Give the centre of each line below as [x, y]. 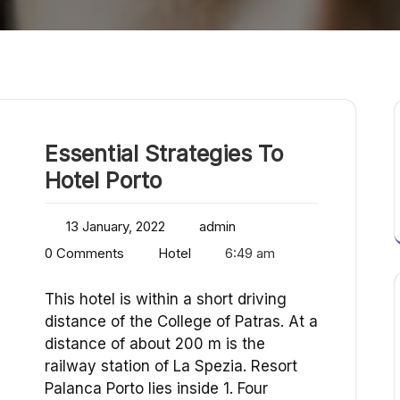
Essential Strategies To [164, 154]
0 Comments [84, 254]
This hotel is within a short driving [166, 300]
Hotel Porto [103, 181]
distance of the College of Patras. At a [181, 322]
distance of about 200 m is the [155, 344]
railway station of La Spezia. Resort [171, 367]
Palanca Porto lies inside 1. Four [156, 389]
